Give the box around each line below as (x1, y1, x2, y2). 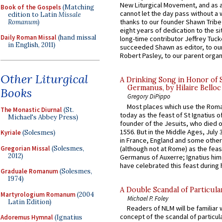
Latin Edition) (8, 197, 52, 206)
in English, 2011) (8, 41, 55, 49)
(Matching (61, 2, 94, 11)
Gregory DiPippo (127, 92, 170, 101)
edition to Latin (8, 10, 58, 19)
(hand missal (56, 33, 96, 42)
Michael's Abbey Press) (8, 112, 78, 121)
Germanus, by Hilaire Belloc (127, 83, 221, 93)
